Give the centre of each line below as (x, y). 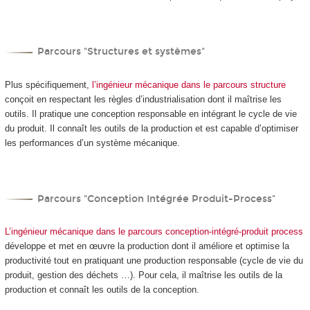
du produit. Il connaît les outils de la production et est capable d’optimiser (151, 128)
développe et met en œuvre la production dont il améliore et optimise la (147, 246)
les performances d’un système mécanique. (92, 143)
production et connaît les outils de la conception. (102, 290)
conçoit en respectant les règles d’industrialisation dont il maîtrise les (143, 99)
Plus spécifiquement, (48, 84)
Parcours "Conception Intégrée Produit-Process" (157, 199)
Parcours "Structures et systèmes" (121, 52)
